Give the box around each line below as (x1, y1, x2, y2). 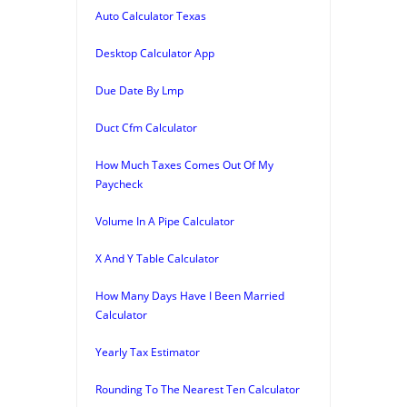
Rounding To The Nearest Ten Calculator (95, 381, 300, 397)
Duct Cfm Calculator (95, 119, 197, 135)
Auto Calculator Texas (95, 7, 206, 24)
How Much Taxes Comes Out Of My (95, 156, 273, 173)
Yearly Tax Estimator (95, 343, 200, 360)
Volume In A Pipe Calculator (95, 213, 234, 229)
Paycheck (95, 175, 143, 192)
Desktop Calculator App (95, 45, 214, 61)
